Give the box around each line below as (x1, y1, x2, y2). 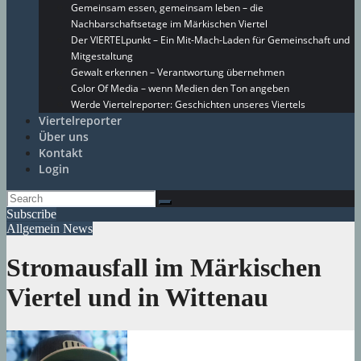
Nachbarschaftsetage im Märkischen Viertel (71, 17, 268, 31)
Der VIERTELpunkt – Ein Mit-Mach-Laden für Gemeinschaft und (71, 33, 350, 47)
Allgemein (6, 222, 63, 235)
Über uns (39, 129, 89, 144)
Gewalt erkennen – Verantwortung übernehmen (71, 65, 284, 79)
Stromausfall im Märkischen (6, 253, 322, 283)
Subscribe (6, 207, 56, 221)
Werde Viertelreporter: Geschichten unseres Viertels (71, 98, 305, 111)
